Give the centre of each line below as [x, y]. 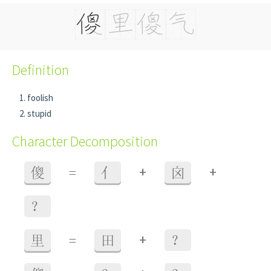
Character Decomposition [85, 141]
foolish [40, 98]
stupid [39, 113]
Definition [41, 70]
